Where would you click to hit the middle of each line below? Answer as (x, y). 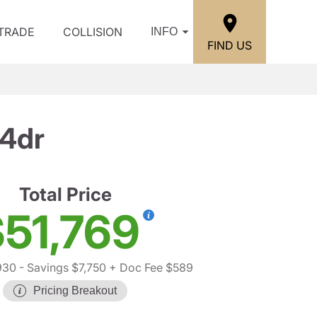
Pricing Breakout (75, 290)
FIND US (230, 45)
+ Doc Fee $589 (149, 267)
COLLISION (93, 32)
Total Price (65, 194)
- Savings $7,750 (61, 267)
